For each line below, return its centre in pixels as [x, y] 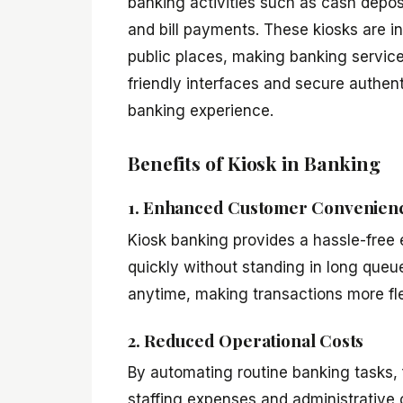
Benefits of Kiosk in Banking [255, 162]
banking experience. [201, 110]
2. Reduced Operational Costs [246, 340]
